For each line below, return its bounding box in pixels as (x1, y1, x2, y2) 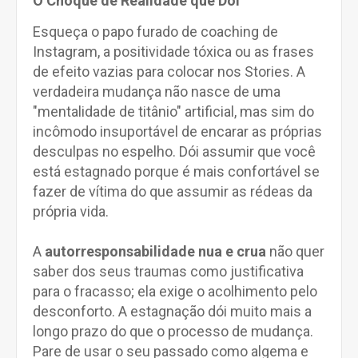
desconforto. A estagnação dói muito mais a (33, 303, 312, 320)
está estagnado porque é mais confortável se (33, 163, 320, 180)
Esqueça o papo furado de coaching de (33, 23, 278, 40)
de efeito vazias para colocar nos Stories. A (33, 63, 305, 80)
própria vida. (33, 203, 112, 220)
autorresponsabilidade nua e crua (45, 243, 266, 260)
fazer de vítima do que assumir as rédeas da (33, 183, 312, 200)
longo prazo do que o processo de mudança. (33, 323, 313, 340)
